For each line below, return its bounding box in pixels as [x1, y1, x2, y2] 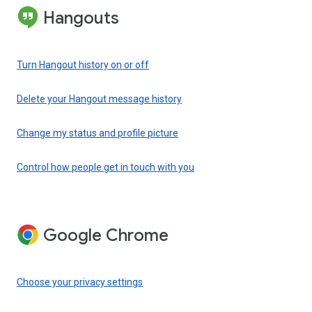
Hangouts [43, 7, 119, 29]
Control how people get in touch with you [17, 161, 194, 173]
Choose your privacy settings [17, 276, 143, 288]
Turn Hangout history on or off [17, 58, 149, 70]
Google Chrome [43, 225, 169, 247]
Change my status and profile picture [17, 127, 178, 139]
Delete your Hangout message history [17, 93, 182, 104]
